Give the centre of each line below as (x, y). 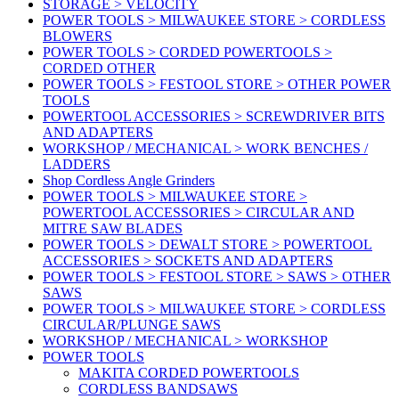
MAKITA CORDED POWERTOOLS (189, 373)
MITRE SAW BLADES (113, 229)
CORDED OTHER (99, 69)
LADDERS (77, 165)
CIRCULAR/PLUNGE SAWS (132, 325)
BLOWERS (77, 37)
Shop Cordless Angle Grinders (129, 181)
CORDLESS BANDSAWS (158, 389)
